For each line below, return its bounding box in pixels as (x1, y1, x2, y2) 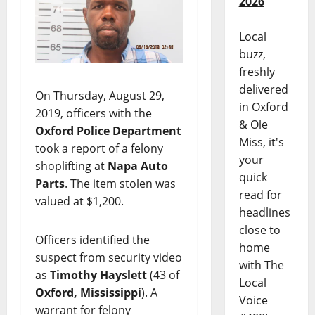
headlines (238, 205, 290, 221)
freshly (238, 64, 275, 80)
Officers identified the (35, 232, 150, 248)
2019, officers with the (35, 105, 152, 122)
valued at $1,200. (35, 193, 124, 210)
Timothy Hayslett (50, 267, 147, 283)
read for (238, 187, 282, 203)
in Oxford (238, 99, 288, 115)
